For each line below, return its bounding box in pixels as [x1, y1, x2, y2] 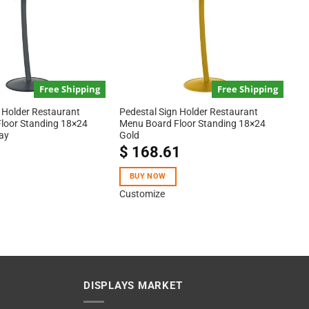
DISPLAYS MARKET [83, 279, 183, 292]
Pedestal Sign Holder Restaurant [119, 106, 258, 118]
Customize [119, 188, 165, 199]
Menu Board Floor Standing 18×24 [119, 118, 266, 130]
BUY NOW [130, 171, 166, 181]
